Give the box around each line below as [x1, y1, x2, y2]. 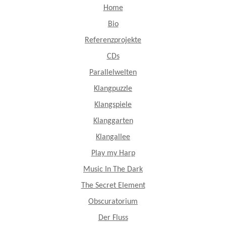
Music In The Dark [83, 165, 143, 174]
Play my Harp [91, 149, 135, 157]
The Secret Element [81, 182, 145, 190]
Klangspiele [94, 101, 132, 109]
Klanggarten [93, 117, 133, 125]
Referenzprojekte [85, 36, 141, 44]
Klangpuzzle [94, 85, 132, 93]
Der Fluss [98, 214, 128, 222]
